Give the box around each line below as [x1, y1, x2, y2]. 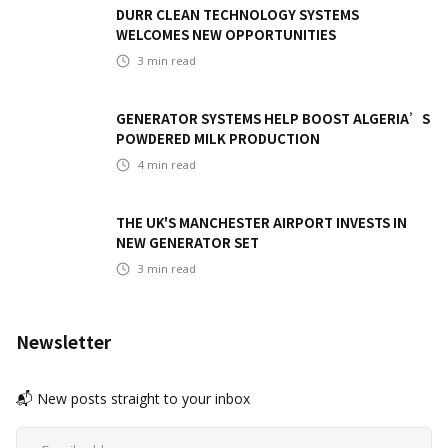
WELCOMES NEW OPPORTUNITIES [116, 24, 336, 44]
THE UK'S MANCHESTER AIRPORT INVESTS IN [116, 212, 407, 232]
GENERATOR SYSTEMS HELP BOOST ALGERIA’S [116, 108, 430, 128]
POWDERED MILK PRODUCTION [116, 128, 320, 148]
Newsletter [16, 328, 111, 354]
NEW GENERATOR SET [116, 232, 259, 252]
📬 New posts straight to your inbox [16, 388, 250, 408]
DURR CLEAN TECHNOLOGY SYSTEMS [116, 4, 359, 24]
